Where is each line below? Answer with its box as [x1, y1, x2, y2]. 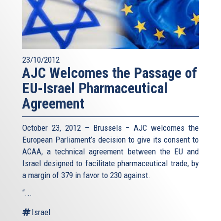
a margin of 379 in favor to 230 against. [22, 170, 150, 180]
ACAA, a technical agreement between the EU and [22, 146, 199, 156]
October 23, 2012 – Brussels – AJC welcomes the [22, 122, 199, 133]
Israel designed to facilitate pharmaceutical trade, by [22, 158, 199, 168]
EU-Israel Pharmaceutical [22, 79, 168, 97]
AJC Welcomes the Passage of [22, 64, 197, 81]
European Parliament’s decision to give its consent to [22, 134, 199, 145]
